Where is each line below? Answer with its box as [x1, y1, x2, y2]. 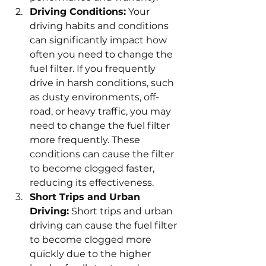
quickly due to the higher [30, 248, 153, 260]
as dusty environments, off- [30, 91, 159, 103]
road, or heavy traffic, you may [30, 106, 173, 118]
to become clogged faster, [30, 163, 157, 175]
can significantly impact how [30, 34, 169, 46]
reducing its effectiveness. [30, 177, 154, 189]
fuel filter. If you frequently [30, 63, 158, 75]
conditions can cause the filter [30, 148, 176, 160]
